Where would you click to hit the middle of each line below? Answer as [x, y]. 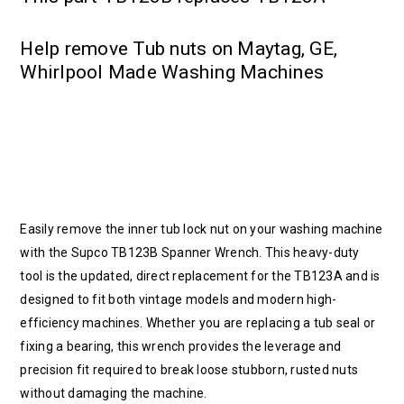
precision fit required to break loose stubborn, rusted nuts [189, 369]
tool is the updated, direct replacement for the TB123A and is [200, 275]
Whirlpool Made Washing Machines [172, 72]
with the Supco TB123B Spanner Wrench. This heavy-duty [190, 252]
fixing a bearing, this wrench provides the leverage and [181, 346]
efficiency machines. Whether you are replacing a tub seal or [198, 322]
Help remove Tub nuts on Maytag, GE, [179, 48]
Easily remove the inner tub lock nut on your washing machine [202, 229]
